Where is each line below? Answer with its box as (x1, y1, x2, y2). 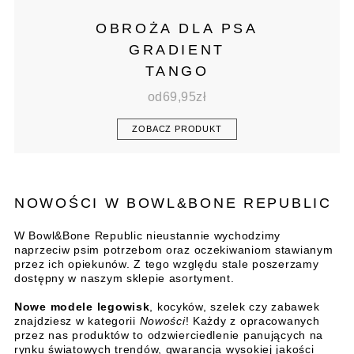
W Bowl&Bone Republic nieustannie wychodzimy (14, 228, 281, 242)
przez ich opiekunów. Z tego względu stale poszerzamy (14, 257, 319, 270)
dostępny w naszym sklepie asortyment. (14, 271, 235, 284)
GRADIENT (129, 42, 225, 58)
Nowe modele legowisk (14, 299, 150, 313)
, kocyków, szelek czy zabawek (149, 299, 320, 313)
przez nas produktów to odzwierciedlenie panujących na (14, 328, 324, 341)
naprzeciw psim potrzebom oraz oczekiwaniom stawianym (14, 243, 333, 256)
